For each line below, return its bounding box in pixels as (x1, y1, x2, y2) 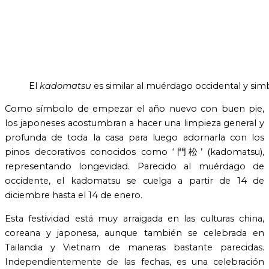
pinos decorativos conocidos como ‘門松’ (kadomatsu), (5, 147, 264, 158)
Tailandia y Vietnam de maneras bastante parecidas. (5, 241, 264, 253)
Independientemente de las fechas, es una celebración (5, 256, 264, 267)
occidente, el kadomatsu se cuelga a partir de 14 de (5, 175, 264, 187)
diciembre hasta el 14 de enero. (5, 190, 142, 201)
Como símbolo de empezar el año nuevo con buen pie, (5, 103, 264, 115)
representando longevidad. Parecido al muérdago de (5, 161, 264, 172)
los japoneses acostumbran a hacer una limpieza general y (5, 118, 264, 129)
